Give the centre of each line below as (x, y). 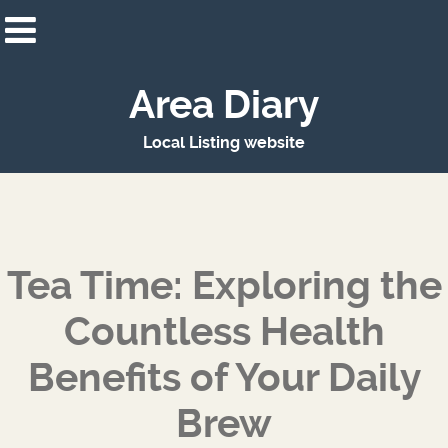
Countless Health (224, 332)
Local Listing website (224, 142)
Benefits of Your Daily (224, 378)
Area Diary (224, 105)
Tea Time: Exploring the (224, 286)
